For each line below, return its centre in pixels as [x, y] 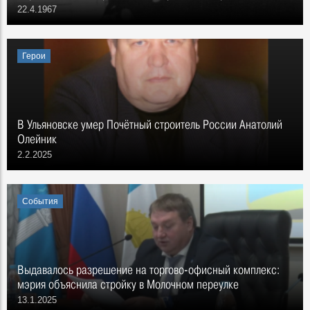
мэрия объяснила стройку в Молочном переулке [128, 284]
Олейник [37, 139]
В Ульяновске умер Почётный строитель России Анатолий [150, 124]
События [40, 201]
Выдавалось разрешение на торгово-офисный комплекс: [148, 270]
